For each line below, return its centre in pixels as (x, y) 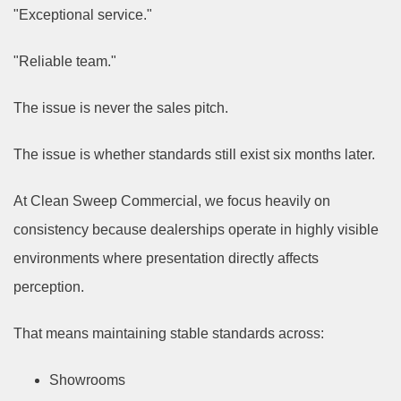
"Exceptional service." (83, 15)
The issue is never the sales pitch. (121, 108)
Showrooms (87, 380)
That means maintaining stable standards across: (169, 334)
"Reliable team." (65, 62)
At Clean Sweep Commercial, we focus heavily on (172, 201)
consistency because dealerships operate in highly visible (196, 230)
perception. (49, 287)
